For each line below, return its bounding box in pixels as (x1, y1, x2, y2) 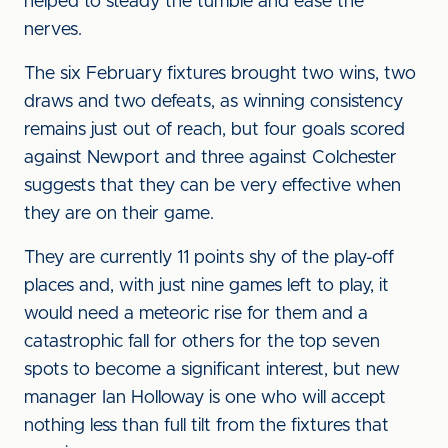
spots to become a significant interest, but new (24, 361, 400, 379)
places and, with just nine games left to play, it (24, 277, 389, 295)
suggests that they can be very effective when (24, 177, 401, 195)
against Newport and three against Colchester (24, 149, 397, 167)
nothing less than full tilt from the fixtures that (24, 417, 389, 435)
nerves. (24, 21, 82, 39)
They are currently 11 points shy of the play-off (24, 249, 394, 267)
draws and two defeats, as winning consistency (24, 93, 403, 111)
